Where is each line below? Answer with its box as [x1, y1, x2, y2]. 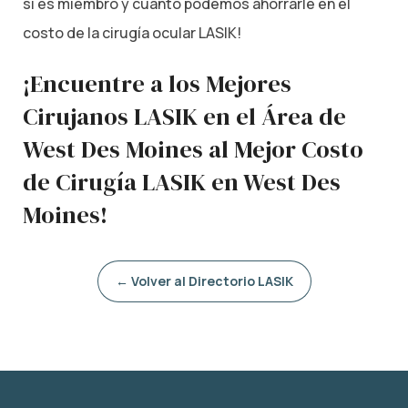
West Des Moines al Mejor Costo [23, 132, 363, 166]
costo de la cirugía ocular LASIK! [23, 23, 241, 44]
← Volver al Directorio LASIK [115, 271, 293, 290]
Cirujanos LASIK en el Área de [23, 99, 346, 133]
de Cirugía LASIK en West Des [23, 165, 341, 199]
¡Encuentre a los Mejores [23, 66, 291, 100]
